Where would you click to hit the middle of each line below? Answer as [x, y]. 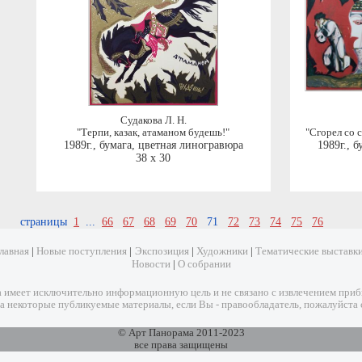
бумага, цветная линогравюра [171, 145]
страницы [47, 222]
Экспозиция [162, 252]
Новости [151, 265]
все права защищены [181, 345]
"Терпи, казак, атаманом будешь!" [153, 133]
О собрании [204, 265]
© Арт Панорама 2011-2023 [181, 333]
